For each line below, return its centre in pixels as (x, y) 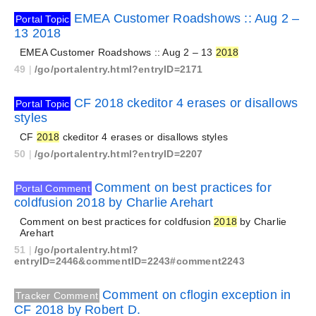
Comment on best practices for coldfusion (117, 221)
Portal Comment (53, 188)
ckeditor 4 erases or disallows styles (144, 137)
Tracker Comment (57, 296)
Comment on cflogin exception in (197, 295)
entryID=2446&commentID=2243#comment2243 (129, 261)
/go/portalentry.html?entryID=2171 (119, 69)
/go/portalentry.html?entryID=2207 (119, 154)
